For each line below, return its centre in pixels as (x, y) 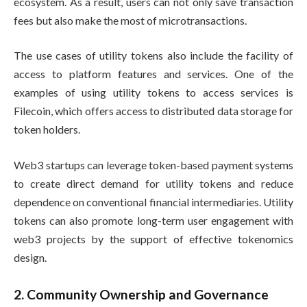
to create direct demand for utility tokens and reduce (153, 183)
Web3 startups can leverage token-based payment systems (153, 164)
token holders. (50, 130)
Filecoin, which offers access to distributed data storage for (153, 111)
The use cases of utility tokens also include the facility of (153, 56)
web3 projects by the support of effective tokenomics (153, 238)
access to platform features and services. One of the (153, 74)
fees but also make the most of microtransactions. (131, 20)
